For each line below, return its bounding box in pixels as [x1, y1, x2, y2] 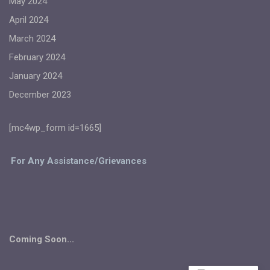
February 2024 [9, 52, 65, 63]
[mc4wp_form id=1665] [9, 122, 101, 133]
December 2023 [9, 89, 71, 100]
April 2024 [9, 14, 48, 25]
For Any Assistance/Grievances [10, 155, 146, 166]
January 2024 [9, 71, 62, 81]
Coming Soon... [9, 234, 74, 245]
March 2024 [9, 33, 55, 44]
